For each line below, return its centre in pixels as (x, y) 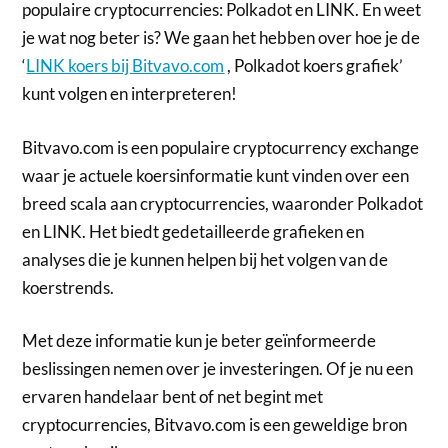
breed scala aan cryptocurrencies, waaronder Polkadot (223, 203)
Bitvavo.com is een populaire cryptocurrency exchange (221, 147)
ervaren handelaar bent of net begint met (173, 397)
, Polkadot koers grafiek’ (314, 66)
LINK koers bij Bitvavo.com (125, 66)
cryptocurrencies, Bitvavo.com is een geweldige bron (215, 425)
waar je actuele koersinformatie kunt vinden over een (216, 175)
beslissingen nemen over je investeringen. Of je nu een (218, 369)
